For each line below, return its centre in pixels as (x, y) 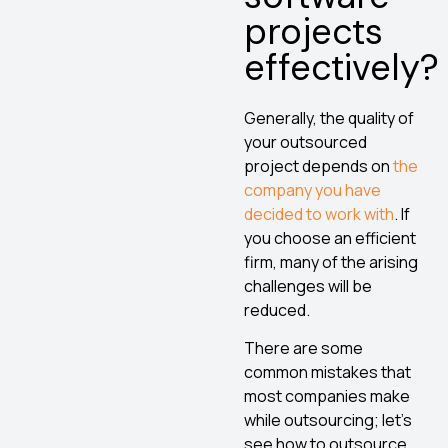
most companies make (327, 396)
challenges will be (308, 285)
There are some (303, 348)
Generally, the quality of (329, 117)
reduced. (277, 309)
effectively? (341, 67)
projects (313, 31)
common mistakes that (327, 372)
